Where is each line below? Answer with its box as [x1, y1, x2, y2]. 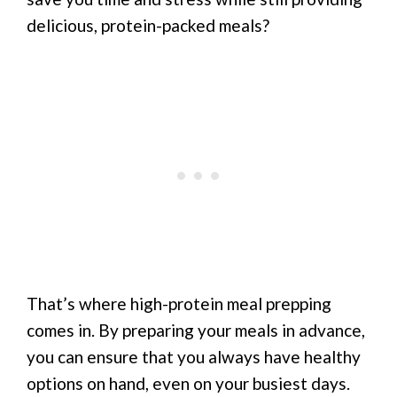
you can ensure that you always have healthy [27, 346, 361, 368]
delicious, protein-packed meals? [27, 14, 269, 35]
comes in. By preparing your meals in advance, [27, 320, 365, 341]
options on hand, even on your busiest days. [27, 373, 350, 394]
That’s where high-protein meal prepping [27, 293, 331, 315]
